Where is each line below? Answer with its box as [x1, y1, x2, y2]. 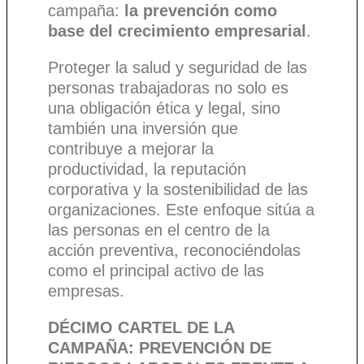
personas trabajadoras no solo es [48, 79, 288, 97]
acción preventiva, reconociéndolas [48, 241, 301, 260]
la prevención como [124, 2, 277, 20]
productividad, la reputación [48, 160, 246, 179]
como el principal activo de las [48, 262, 264, 280]
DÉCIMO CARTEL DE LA [48, 318, 234, 337]
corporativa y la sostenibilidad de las [48, 180, 308, 199]
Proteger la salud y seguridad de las [48, 58, 307, 77]
